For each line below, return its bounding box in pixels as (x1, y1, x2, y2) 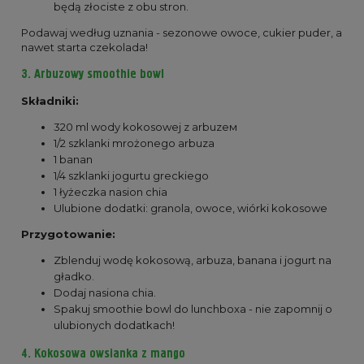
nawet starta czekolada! (21, 41, 148, 54)
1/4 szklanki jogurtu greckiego (54, 169, 209, 183)
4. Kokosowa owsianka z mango (21, 345, 185, 361)
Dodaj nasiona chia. (54, 286, 156, 300)
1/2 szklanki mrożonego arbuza (54, 136, 214, 150)
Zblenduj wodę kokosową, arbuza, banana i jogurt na (54, 253, 331, 267)
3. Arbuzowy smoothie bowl (21, 67, 164, 82)
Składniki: (21, 94, 79, 108)
